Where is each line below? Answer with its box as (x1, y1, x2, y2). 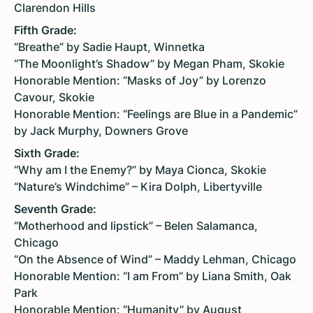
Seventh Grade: (14, 202, 96, 217)
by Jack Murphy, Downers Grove (14, 124, 188, 138)
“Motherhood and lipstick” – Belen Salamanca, (14, 219, 258, 233)
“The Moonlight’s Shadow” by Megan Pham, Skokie (14, 57, 284, 71)
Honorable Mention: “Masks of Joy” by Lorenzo (14, 73, 266, 88)
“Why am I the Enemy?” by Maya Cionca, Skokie (14, 163, 266, 177)
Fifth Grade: (14, 23, 77, 38)
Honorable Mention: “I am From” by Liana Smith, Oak (14, 269, 291, 284)
